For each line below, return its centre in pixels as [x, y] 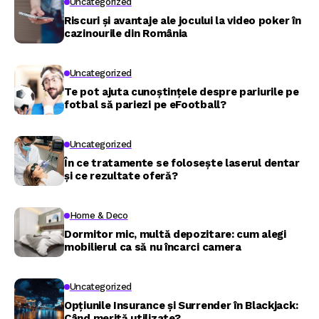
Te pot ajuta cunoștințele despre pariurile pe [182, 92]
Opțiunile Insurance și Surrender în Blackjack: [181, 305]
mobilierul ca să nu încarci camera [153, 247]
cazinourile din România [126, 33]
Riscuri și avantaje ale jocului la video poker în [183, 21]
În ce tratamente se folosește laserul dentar [182, 163]
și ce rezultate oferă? [121, 176]
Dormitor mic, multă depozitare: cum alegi [175, 234]
